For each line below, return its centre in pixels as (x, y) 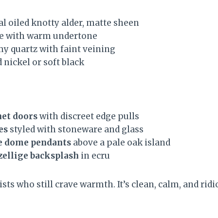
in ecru (94, 155)
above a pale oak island (121, 142)
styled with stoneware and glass (76, 129)
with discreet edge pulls (88, 116)
